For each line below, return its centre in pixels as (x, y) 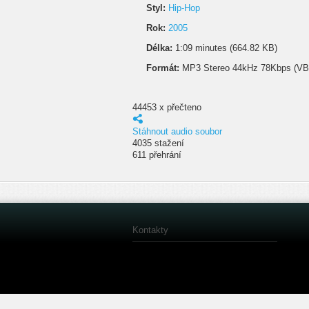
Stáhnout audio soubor (177, 131)
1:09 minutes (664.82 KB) (225, 48)
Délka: (159, 48)
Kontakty (150, 230)
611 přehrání (157, 155)
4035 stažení (158, 143)
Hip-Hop (184, 8)
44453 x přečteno (167, 107)
